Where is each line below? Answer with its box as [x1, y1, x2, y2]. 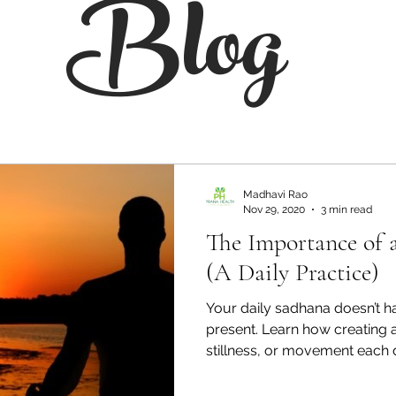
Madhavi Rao [243, 188, 308, 201]
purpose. [206, 363, 264, 380]
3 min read [321, 202, 372, 216]
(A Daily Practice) [206, 257, 379, 287]
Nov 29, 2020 [243, 202, 305, 216]
